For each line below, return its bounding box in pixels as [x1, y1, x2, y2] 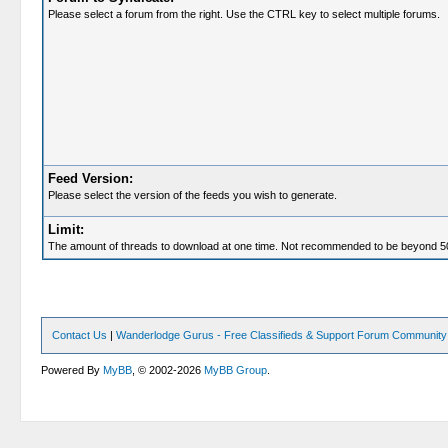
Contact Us [52, 329, 108, 341]
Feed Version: [47, 171, 133, 186]
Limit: [47, 222, 84, 237]
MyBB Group [204, 364, 268, 376]
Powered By [41, 364, 104, 376]
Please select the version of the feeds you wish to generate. [47, 189, 337, 201]
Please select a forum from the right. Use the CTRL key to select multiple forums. [47, 8, 440, 20]
